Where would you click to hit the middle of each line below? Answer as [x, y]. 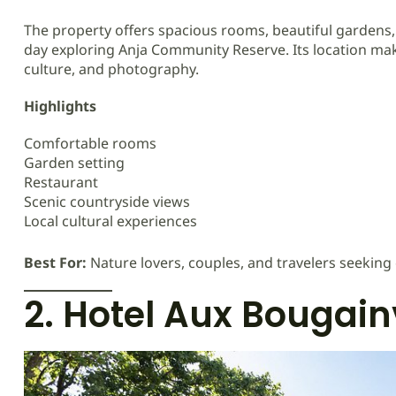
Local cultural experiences [110, 221]
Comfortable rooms [90, 144]
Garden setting [74, 163]
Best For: [55, 263]
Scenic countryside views [107, 202]
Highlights [60, 107]
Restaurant [61, 183]
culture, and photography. [111, 69]
